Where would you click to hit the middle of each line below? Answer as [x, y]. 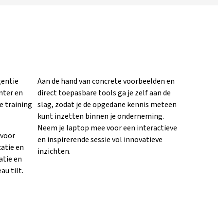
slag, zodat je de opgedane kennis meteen [107, 105]
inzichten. [54, 152]
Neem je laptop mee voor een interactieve [107, 128]
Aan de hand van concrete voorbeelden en [106, 82]
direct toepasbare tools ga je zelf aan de [104, 93]
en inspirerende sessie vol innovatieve [100, 140]
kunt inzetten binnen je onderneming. [101, 117]
